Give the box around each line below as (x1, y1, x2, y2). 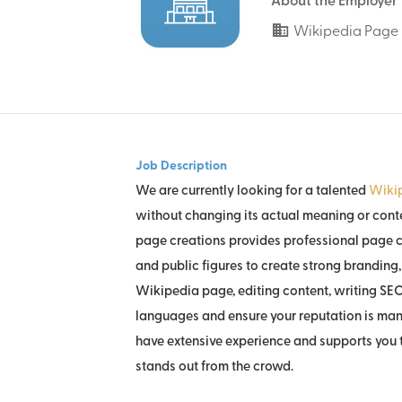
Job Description (135, 160, 227, 173)
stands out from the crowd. (135, 361, 296, 374)
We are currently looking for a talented (135, 185, 369, 198)
